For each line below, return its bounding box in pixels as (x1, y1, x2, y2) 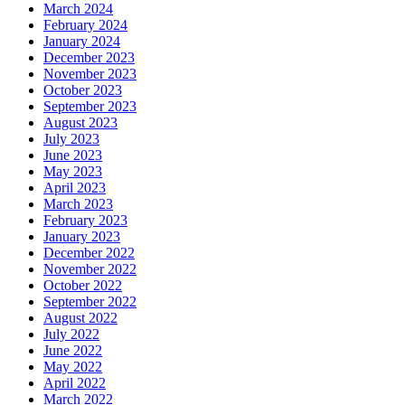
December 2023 (43, 49, 135, 65)
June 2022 (43, 342, 102, 358)
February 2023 (43, 212, 127, 228)
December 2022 (43, 244, 135, 260)
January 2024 (43, 33, 120, 49)
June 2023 (43, 146, 102, 163)
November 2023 (43, 65, 137, 81)
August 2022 (43, 309, 118, 325)
